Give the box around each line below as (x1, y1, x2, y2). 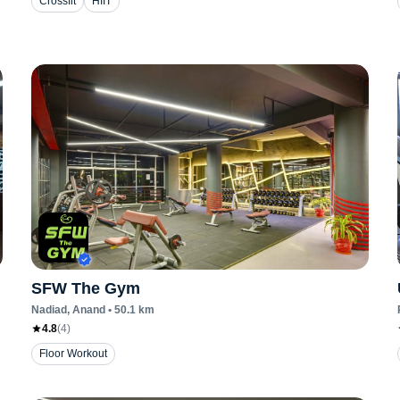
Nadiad (30, 304, 67, 316)
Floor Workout (38, 347, 107, 360)
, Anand (66, 304, 105, 316)
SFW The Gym (30, 279, 140, 297)
